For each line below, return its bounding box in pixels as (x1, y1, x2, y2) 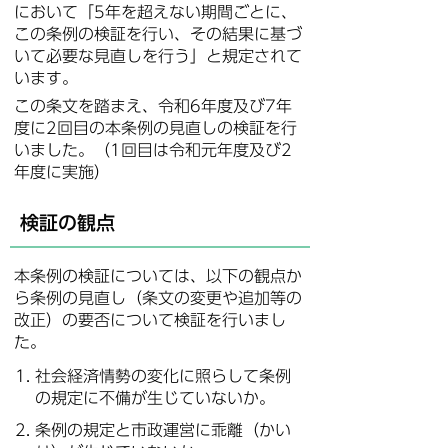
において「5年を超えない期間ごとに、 (14, 4, 297, 20)
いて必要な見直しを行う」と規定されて (14, 48, 302, 64)
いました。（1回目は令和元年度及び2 (14, 142, 292, 158)
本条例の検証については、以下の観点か (14, 268, 302, 284)
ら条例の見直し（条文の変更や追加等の (14, 290, 302, 306)
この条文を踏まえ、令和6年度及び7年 (14, 98, 292, 114)
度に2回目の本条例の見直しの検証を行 (14, 120, 297, 136)
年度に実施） (14, 164, 110, 180)
